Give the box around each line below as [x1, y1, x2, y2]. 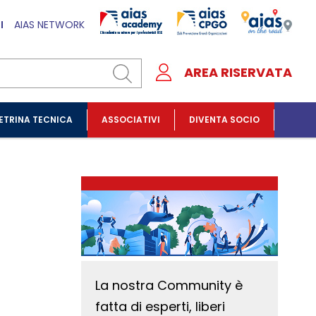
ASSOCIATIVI [102, 114, 161, 126]
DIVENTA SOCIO [189, 114, 260, 126]
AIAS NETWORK [14, 18, 85, 32]
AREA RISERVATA [184, 63, 293, 81]
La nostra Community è [95, 276, 243, 294]
